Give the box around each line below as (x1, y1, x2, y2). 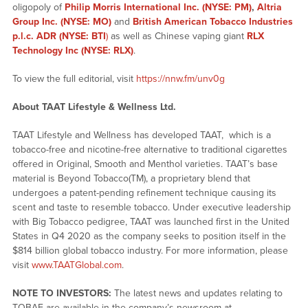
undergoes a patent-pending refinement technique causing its (12, 186, 276, 199)
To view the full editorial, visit (12, 72, 136, 85)
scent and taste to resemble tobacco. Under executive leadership (12, 201, 291, 213)
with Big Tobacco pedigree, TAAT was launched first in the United (12, 215, 289, 228)
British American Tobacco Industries (132, 15, 293, 27)
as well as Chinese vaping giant (107, 30, 247, 42)
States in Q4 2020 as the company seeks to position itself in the (12, 230, 286, 242)
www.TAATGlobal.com (31, 258, 122, 271)
